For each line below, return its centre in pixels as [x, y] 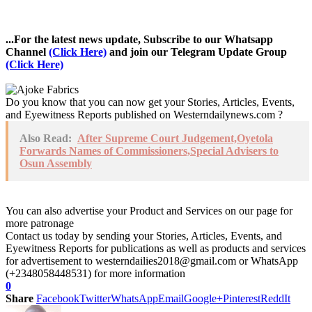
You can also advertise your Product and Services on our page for [149, 210]
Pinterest [242, 298]
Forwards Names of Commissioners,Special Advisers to [149, 150]
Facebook [58, 298]
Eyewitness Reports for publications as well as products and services [156, 248]
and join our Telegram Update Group [197, 52]
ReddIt [275, 298]
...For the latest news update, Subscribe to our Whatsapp [139, 39]
